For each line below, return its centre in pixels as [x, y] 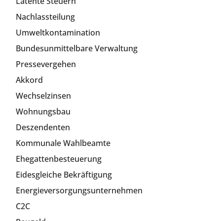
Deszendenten [43, 127]
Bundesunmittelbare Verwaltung [77, 48]
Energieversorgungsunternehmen [79, 190]
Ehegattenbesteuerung [59, 159]
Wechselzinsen [43, 95]
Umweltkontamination [58, 32]
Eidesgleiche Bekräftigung [64, 174]
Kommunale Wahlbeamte [63, 143]
